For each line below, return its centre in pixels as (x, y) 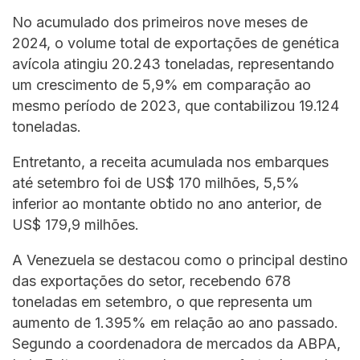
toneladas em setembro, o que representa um (162, 302)
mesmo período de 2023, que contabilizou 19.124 (176, 106)
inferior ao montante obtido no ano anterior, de (167, 204)
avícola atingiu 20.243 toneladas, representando (173, 64)
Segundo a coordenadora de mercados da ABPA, (176, 344)
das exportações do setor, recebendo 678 (151, 281)
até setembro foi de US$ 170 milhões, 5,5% (156, 183)
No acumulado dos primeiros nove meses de (160, 22)
